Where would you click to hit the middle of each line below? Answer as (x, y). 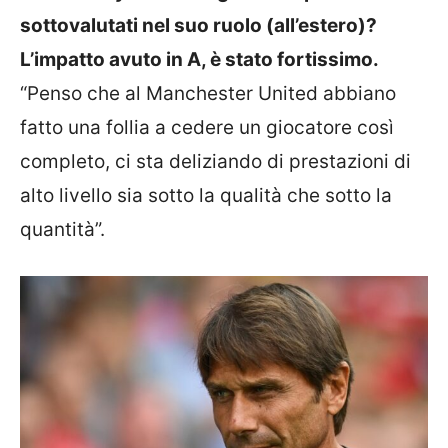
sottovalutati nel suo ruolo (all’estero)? (198, 25)
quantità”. (62, 229)
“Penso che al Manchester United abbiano (208, 93)
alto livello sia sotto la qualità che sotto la (206, 195)
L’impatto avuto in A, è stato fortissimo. (199, 59)
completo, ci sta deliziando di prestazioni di (215, 161)
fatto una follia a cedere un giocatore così (207, 127)
